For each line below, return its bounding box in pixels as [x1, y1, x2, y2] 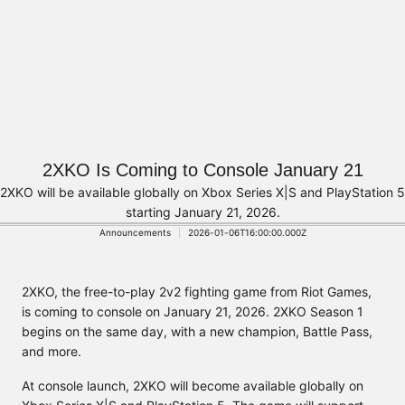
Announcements [99, 227, 171, 238]
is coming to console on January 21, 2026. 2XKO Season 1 [22, 304, 363, 319]
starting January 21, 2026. [125, 204, 280, 220]
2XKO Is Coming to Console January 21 [42, 160, 363, 180]
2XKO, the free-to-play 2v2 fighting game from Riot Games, [22, 284, 372, 299]
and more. [22, 344, 81, 359]
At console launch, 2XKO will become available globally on [22, 378, 363, 393]
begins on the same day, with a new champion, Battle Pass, [22, 324, 372, 339]
